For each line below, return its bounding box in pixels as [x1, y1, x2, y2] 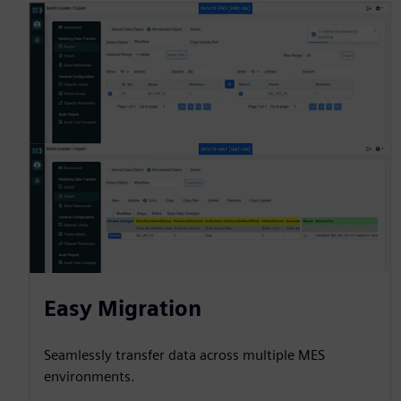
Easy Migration [44, 295, 201, 322]
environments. [44, 368, 135, 386]
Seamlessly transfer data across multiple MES [44, 346, 325, 364]
